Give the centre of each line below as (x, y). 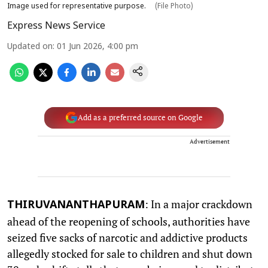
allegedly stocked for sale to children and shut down (130, 253)
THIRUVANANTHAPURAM (76, 205)
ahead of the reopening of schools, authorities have (129, 221)
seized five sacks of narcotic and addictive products (127, 237)
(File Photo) (173, 6)
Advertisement (210, 141)
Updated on (30, 47)
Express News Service (56, 26)
